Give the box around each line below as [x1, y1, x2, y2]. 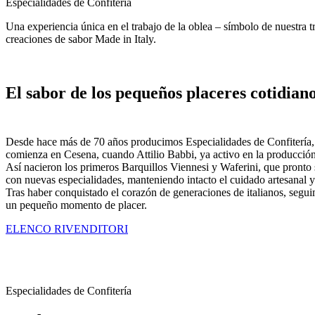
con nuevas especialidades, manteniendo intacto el [6, 174, 230, 186]
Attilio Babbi [136, 148, 194, 161]
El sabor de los [6, 84, 115, 103]
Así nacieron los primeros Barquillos [6, 161, 170, 174]
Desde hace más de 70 [6, 136, 105, 148]
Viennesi [170, 161, 209, 174]
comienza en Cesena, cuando [6, 148, 136, 161]
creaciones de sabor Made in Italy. [6, 33, 156, 46]
